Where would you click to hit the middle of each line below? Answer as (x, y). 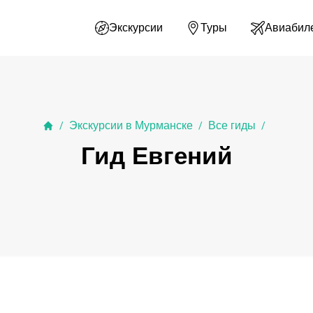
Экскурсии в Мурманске (131, 125)
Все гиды (232, 125)
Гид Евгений (156, 155)
